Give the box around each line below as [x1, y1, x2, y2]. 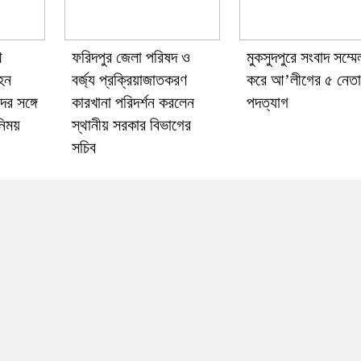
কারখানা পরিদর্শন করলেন [71, 93, 194, 111]
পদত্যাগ [246, 93, 288, 111]
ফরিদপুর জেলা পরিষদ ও [71, 48, 190, 66]
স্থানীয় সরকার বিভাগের [71, 115, 191, 134]
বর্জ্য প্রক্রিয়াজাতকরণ [71, 70, 187, 89]
